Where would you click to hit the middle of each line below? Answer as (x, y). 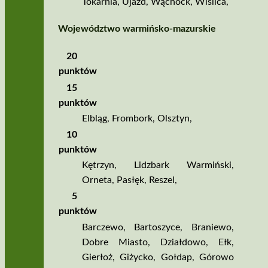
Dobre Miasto (115, 242)
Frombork (132, 119)
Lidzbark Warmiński (182, 165)
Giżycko (137, 257)
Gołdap (176, 257)
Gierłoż (97, 257)
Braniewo (211, 227)
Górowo (216, 257)
